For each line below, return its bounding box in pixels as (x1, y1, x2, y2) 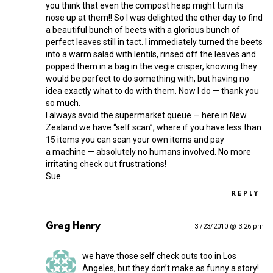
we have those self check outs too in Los (82, 251, 236, 261)
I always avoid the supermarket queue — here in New (46, 110, 247, 121)
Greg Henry (46, 221, 101, 233)
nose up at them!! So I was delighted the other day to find (46, 13, 263, 23)
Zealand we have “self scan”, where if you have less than (46, 122, 261, 133)
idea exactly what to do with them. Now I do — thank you (46, 86, 259, 96)
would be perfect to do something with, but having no (46, 74, 249, 84)
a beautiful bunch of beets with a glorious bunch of (46, 25, 240, 35)
